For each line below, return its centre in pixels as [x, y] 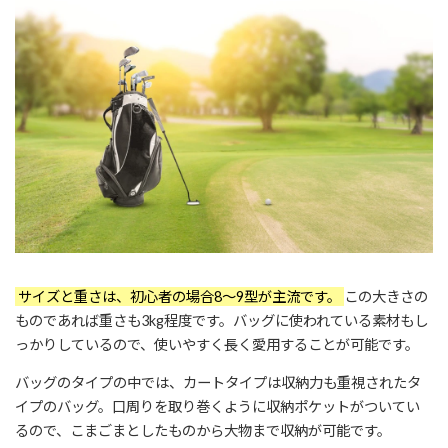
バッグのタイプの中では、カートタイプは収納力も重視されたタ [218, 383]
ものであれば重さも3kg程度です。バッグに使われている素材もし [221, 320]
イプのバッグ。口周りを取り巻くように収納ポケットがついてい [217, 407]
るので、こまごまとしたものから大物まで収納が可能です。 [203, 431]
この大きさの [386, 296]
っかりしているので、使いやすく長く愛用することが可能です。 [217, 344]
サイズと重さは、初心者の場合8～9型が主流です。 [179, 296]
